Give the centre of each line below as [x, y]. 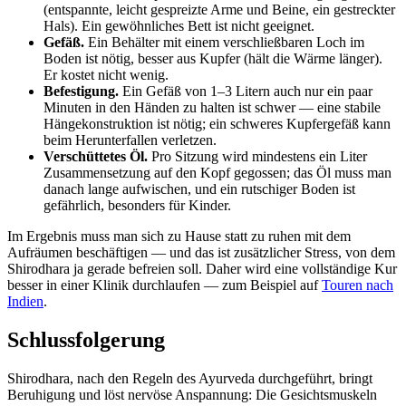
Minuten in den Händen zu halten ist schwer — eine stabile [212, 107]
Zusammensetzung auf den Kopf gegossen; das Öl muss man [217, 172]
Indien [25, 301]
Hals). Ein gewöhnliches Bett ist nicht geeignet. [179, 25]
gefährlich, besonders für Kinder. [137, 205]
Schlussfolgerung [86, 339]
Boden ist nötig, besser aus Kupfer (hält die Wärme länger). [213, 58]
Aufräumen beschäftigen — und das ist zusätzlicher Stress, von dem [201, 252]
